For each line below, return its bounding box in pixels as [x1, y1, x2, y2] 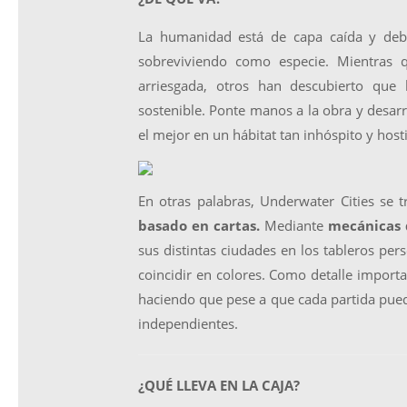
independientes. [138, 314, 238, 333]
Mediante [259, 216, 328, 234]
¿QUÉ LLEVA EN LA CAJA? [138, 376, 300, 394]
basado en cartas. [138, 216, 260, 234]
